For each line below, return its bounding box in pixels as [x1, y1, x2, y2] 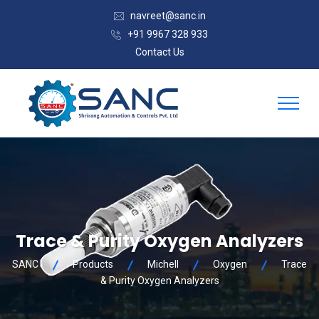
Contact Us [135, 46, 184, 58]
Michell [147, 258, 179, 270]
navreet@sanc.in [130, 10, 206, 21]
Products [73, 258, 113, 270]
